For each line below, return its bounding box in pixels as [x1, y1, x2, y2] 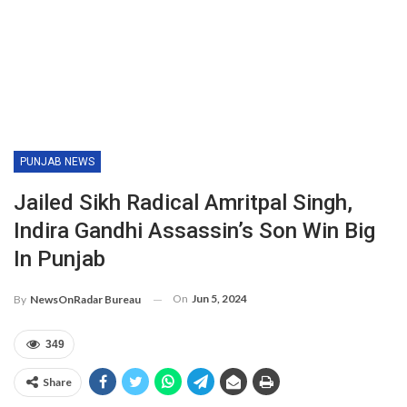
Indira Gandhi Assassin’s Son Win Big [14, 218, 375, 244]
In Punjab [14, 246, 105, 273]
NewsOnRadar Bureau [30, 293, 141, 307]
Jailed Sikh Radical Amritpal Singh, [14, 190, 352, 216]
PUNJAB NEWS [20, 155, 94, 169]
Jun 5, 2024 [192, 292, 247, 306]
